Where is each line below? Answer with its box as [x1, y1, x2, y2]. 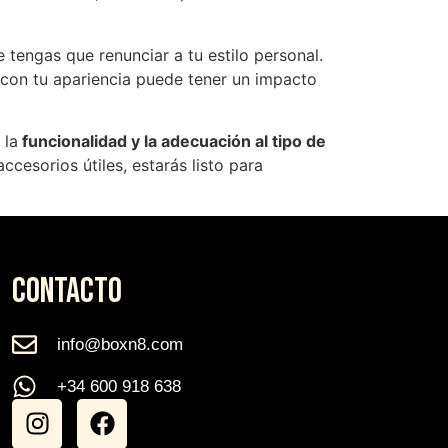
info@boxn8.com [56, 334, 183, 354]
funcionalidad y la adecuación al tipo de [18, 131, 326, 152]
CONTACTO [12, 269, 123, 313]
